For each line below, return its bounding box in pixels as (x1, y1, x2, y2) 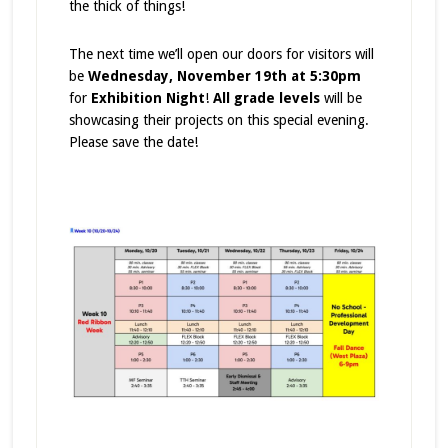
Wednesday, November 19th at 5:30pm (87, 68, 361, 84)
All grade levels (212, 90, 320, 106)
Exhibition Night (90, 90, 205, 106)
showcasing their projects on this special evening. (68, 112, 369, 128)
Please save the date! (68, 134, 198, 150)
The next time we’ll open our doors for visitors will (68, 46, 374, 62)
